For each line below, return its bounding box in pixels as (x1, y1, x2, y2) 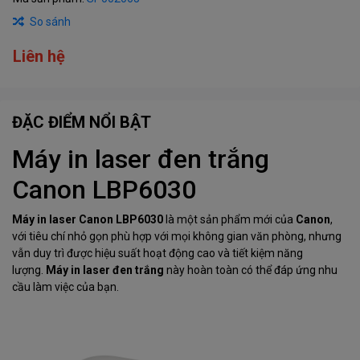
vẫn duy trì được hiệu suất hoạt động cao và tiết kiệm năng (12, 247, 303, 260)
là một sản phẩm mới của (163, 213, 296, 226)
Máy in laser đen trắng (12, 144, 269, 174)
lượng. (12, 264, 46, 276)
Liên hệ (13, 47, 65, 66)
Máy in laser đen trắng (46, 264, 164, 276)
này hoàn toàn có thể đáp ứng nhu (164, 264, 337, 276)
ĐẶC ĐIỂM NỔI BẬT (12, 112, 151, 132)
